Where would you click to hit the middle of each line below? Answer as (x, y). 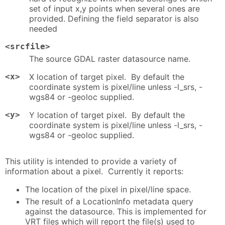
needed (43, 28)
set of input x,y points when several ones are (115, 8)
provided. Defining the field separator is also (114, 18)
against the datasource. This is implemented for (116, 212)
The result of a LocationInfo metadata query (109, 202)
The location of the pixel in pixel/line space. (108, 189)
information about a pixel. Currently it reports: (94, 171)
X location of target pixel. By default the (107, 77)
